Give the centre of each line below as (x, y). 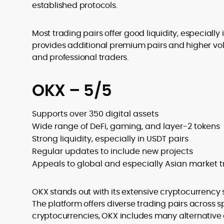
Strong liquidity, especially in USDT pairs (110, 139)
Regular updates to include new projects (112, 151)
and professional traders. (80, 57)
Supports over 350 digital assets (95, 114)
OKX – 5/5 (72, 90)
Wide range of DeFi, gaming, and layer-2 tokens (126, 126)
